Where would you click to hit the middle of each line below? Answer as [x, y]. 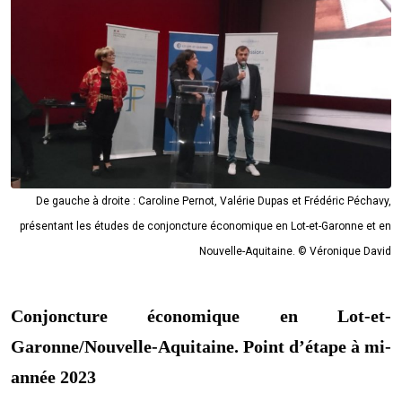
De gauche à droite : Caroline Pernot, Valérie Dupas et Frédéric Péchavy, [214, 201]
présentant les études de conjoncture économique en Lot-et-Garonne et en [205, 227]
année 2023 [53, 377]
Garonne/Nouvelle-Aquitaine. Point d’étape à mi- [201, 347]
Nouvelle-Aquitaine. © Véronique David [295, 252]
